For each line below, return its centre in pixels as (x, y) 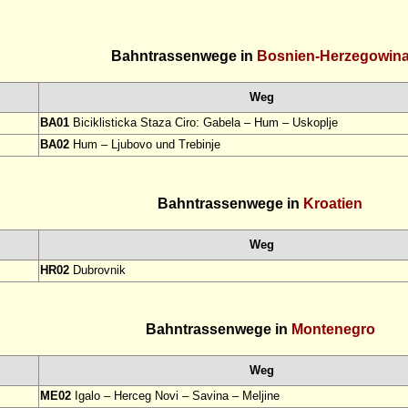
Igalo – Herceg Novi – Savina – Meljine (175, 396)
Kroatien (333, 204)
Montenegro (333, 330)
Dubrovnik (97, 270)
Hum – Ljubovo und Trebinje (145, 145)
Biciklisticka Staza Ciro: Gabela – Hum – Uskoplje (204, 123)
